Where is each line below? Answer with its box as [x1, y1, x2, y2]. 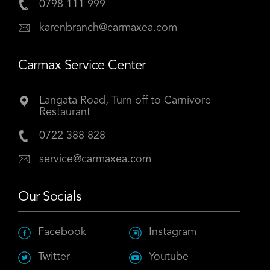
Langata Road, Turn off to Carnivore [39, 95, 211, 107]
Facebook [38, 227, 86, 238]
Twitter [38, 251, 70, 263]
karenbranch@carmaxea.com [39, 22, 177, 34]
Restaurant [39, 107, 90, 118]
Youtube [149, 251, 189, 263]
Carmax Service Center [18, 59, 146, 73]
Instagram [149, 227, 196, 238]
